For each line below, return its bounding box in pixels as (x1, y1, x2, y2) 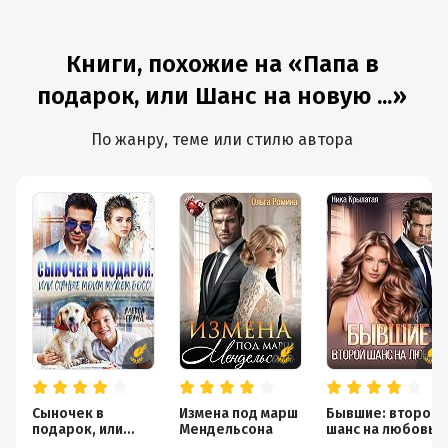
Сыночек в (32, 405, 104, 422)
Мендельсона (179, 421, 273, 438)
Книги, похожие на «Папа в (65, 50, 379, 78)
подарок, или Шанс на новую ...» (37, 82, 407, 110)
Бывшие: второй (326, 405, 439, 422)
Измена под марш (179, 405, 298, 422)
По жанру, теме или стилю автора (91, 130, 353, 149)
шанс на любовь (326, 421, 436, 438)
